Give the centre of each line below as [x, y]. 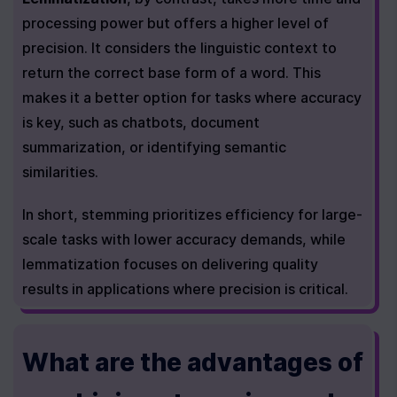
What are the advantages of [193, 362]
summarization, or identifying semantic [154, 147]
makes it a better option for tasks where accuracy [192, 97]
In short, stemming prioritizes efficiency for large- [192, 214]
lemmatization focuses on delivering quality [170, 264]
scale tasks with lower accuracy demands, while [184, 239]
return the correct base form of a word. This [171, 73]
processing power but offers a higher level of [175, 23]
